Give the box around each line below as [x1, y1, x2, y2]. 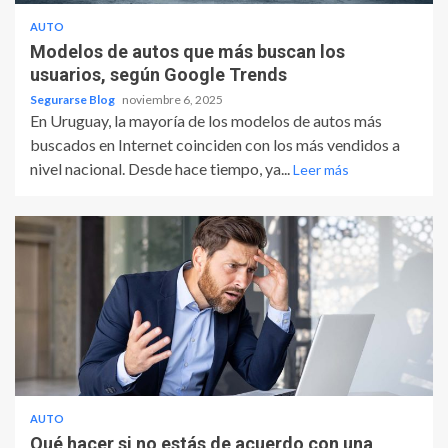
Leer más [293, 161, 349, 179]
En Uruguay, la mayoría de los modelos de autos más [30, 111, 382, 131]
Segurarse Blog [30, 92, 117, 108]
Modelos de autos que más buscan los [30, 41, 345, 63]
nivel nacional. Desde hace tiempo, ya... [30, 159, 293, 179]
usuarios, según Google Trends [30, 64, 287, 86]
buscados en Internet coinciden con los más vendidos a [30, 135, 400, 155]
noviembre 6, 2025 [122, 92, 223, 108]
